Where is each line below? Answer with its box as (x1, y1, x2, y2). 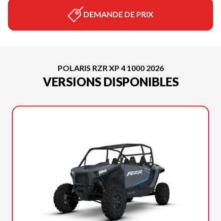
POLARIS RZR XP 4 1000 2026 (57, 63, 164, 73)
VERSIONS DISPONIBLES (42, 74, 179, 89)
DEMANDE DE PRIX (83, 9, 153, 19)
